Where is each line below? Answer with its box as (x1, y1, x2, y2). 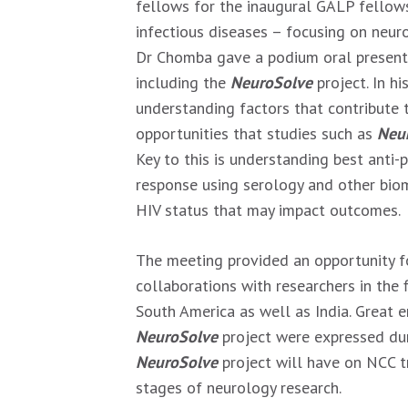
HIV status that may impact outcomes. (136, 199, 402, 220)
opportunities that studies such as (136, 123, 378, 144)
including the (136, 72, 231, 93)
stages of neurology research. (136, 377, 342, 398)
